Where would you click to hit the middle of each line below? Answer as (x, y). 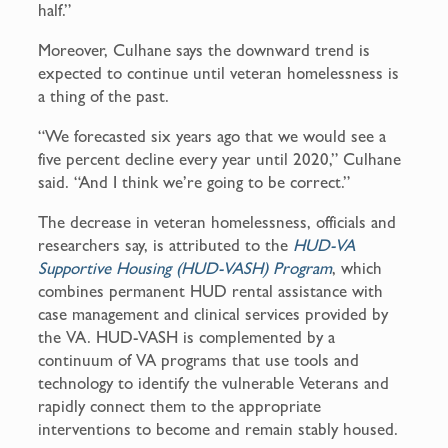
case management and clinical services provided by (213, 313)
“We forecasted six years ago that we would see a (212, 135)
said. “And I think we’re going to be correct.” (194, 181)
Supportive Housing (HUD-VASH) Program (185, 267)
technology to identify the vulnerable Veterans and (214, 382)
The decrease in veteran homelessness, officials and (217, 221)
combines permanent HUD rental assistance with (211, 290)
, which (357, 267)
